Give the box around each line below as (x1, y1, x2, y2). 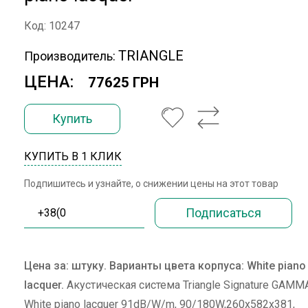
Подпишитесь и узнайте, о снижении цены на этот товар (24, 178, 278, 189)
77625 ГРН (88, 74, 159, 91)
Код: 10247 (24, 19, 80, 32)
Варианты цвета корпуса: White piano (109, 259, 306, 272)
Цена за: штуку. (24, 259, 109, 272)
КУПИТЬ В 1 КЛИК (24, 150, 122, 163)
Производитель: (24, 49, 115, 63)
